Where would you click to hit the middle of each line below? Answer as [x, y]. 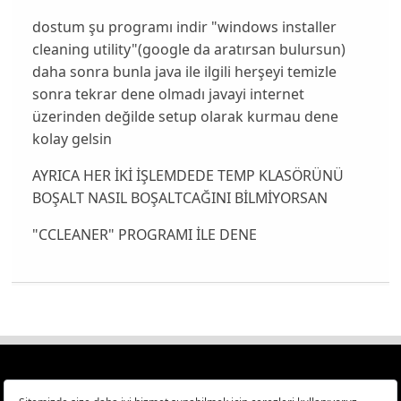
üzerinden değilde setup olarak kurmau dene [185, 116]
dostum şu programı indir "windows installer [184, 26]
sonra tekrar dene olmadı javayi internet [168, 94]
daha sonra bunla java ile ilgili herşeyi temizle [184, 71]
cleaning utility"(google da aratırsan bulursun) [188, 49]
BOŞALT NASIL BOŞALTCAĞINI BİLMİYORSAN [179, 197]
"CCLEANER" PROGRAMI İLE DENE [144, 234]
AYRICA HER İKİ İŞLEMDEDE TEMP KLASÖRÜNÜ [188, 175]
